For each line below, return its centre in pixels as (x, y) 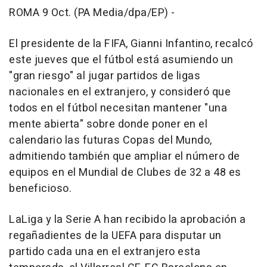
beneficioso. (40, 189)
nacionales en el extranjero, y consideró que (120, 92)
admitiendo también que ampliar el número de (125, 157)
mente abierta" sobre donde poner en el (108, 125)
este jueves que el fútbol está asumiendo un (121, 60)
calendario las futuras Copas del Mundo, (111, 141)
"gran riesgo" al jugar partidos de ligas (105, 76)
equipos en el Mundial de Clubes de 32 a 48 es (125, 173)
